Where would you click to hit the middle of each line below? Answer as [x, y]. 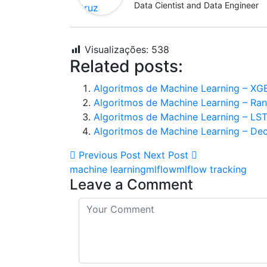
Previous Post [108, 155]
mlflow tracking [212, 169]
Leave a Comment [131, 184]
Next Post [167, 155]
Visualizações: [117, 49]
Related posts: [126, 66]
